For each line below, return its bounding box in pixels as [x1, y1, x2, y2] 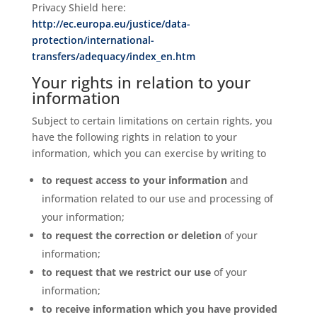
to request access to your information [41, 173, 227, 187]
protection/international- [31, 33, 154, 47]
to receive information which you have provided [41, 302, 277, 316]
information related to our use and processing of [41, 192, 273, 205]
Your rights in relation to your [31, 71, 250, 93]
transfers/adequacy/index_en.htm [31, 50, 195, 63]
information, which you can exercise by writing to [31, 146, 266, 160]
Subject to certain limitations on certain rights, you [31, 114, 272, 127]
